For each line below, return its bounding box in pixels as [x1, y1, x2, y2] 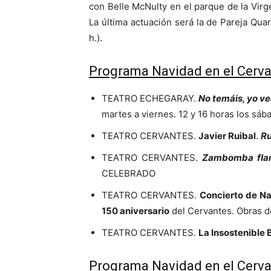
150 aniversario [102, 205, 169, 217]
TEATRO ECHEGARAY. [102, 93, 197, 105]
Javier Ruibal [198, 130, 256, 142]
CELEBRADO [102, 168, 155, 180]
